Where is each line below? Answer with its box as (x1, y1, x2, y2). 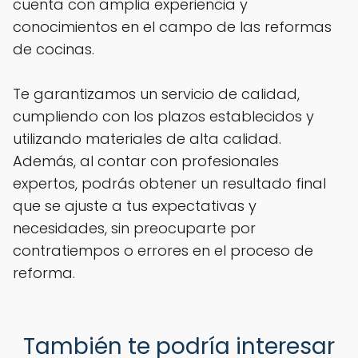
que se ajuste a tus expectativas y (13, 195, 257, 216)
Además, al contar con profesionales (13, 150, 279, 171)
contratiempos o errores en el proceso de (13, 240, 313, 261)
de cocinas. (13, 38, 94, 59)
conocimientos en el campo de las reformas (13, 16, 332, 37)
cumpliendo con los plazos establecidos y (13, 105, 314, 126)
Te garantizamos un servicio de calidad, (13, 83, 300, 104)
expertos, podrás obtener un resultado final (13, 173, 326, 193)
